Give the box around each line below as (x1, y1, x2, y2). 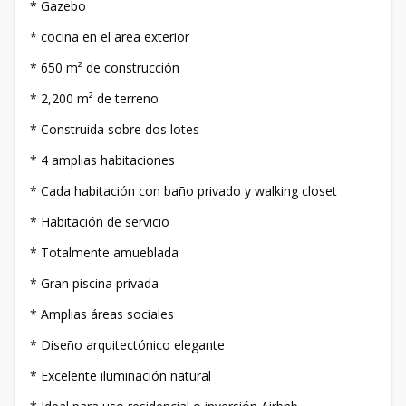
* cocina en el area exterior (30, 28, 189, 45)
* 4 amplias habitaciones (30, 151, 175, 169)
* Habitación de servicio (30, 213, 169, 230)
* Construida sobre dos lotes (30, 121, 199, 138)
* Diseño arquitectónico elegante (30, 336, 225, 353)
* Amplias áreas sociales (30, 305, 174, 323)
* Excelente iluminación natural (30, 367, 211, 384)
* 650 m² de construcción (30, 59, 179, 76)
